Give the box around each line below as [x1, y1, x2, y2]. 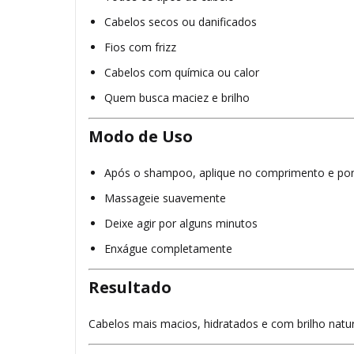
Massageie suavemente [104, 190, 226, 206]
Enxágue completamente [104, 241, 232, 257]
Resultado [88, 277, 171, 299]
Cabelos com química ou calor [104, 65, 259, 81]
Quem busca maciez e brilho [104, 90, 250, 106]
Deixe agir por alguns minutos [104, 216, 258, 232]
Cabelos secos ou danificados [104, 14, 257, 30]
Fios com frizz [104, 40, 176, 55]
